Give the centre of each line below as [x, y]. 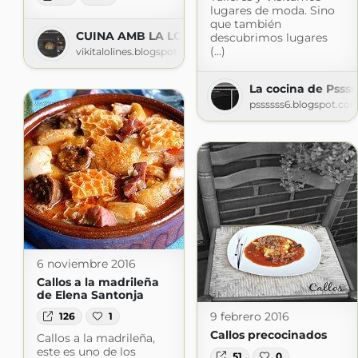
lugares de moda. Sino [272, 10]
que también [245, 24]
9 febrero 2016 [249, 316]
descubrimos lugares [268, 37]
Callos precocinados [268, 334]
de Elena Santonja [90, 294]
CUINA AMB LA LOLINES [146, 36]
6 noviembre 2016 [86, 263]
